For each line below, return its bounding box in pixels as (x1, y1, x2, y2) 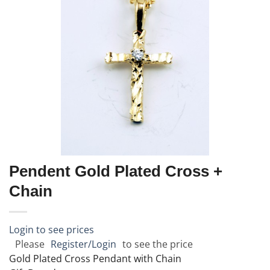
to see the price (122, 237, 193, 251)
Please (15, 237, 45, 251)
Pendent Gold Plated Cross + (9, 162, 222, 180)
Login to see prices (9, 222, 94, 236)
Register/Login (51, 237, 116, 251)
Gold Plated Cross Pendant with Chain (9, 251, 181, 265)
